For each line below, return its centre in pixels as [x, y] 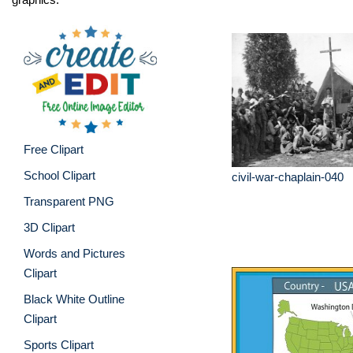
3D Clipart [49, 227]
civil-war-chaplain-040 [288, 177]
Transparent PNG [69, 201]
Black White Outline [74, 299]
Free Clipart [54, 149]
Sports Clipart [59, 344]
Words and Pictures [74, 253]
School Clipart [59, 175]
